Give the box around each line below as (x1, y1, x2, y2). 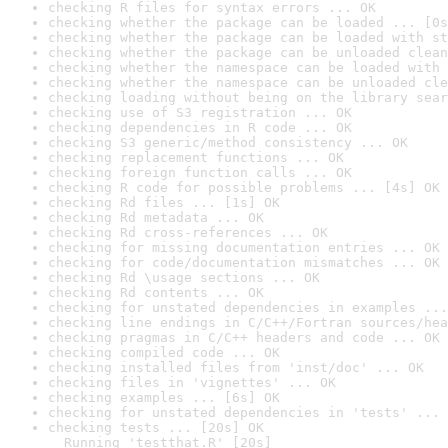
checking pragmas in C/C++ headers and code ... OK (48, 330, 440, 345)
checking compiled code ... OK (48, 345, 280, 360)
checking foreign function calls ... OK (48, 165, 352, 180)
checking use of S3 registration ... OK (48, 105, 352, 120)
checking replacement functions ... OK (48, 150, 344, 165)
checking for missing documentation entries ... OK (48, 240, 440, 255)
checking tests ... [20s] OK (48, 420, 264, 435)
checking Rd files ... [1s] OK (48, 195, 280, 210)
